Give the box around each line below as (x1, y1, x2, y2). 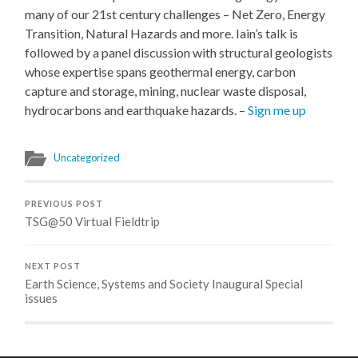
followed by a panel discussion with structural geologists (25, 44, 333, 60)
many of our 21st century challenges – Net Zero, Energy (25, 6, 326, 22)
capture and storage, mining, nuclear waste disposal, (25, 82, 307, 98)
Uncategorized (54, 150, 121, 164)
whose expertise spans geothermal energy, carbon (25, 63, 296, 79)
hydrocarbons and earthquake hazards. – (25, 101, 249, 117)
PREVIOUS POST (25, 198, 104, 209)
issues (25, 290, 58, 305)
